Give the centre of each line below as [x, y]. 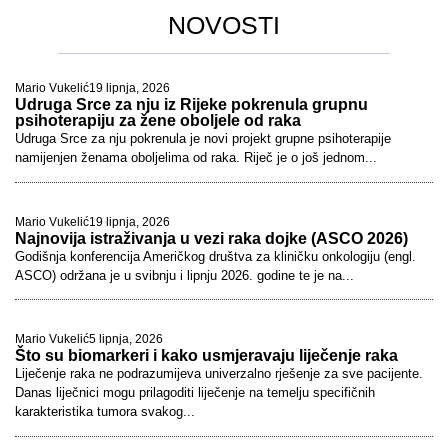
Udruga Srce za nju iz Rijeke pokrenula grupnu [191, 105]
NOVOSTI [224, 25]
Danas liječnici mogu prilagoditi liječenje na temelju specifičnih [195, 393]
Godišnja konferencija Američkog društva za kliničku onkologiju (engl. [215, 256]
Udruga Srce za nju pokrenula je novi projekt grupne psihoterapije [203, 139]
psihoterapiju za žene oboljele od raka [158, 121]
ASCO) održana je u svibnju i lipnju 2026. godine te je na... [184, 275]
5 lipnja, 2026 [126, 339]
